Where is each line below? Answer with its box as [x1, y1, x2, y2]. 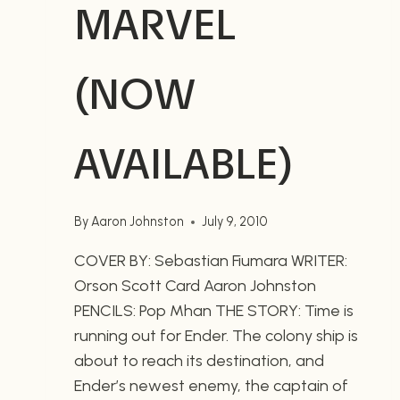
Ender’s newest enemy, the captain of [74, 376, 348, 396]
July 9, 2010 [202, 213, 269, 230]
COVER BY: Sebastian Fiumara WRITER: [74, 251, 347, 271]
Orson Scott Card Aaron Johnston [74, 276, 316, 296]
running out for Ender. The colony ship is [74, 326, 358, 346]
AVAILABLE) [74, 137, 293, 190]
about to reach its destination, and [74, 351, 324, 371]
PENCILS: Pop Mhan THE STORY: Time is [74, 301, 354, 321]
